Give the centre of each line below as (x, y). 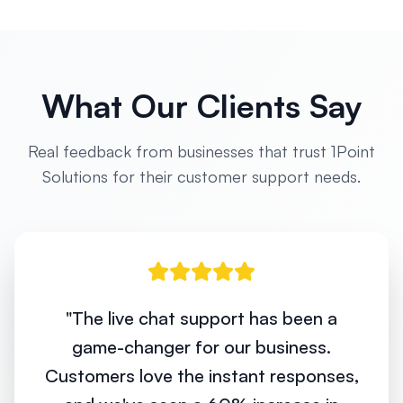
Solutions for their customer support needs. (201, 176)
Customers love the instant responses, (201, 376)
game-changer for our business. (201, 347)
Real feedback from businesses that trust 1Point (201, 151)
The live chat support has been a (205, 318)
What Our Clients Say (201, 106)
